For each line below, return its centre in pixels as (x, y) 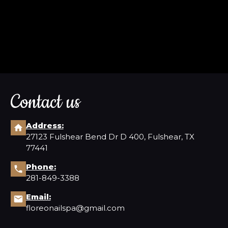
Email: (38, 197)
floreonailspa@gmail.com (75, 208)
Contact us (45, 102)
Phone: (41, 167)
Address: (45, 125)
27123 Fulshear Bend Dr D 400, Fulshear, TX (110, 137)
